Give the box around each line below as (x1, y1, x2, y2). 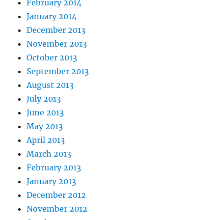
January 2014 (27, 11, 77, 22)
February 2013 (27, 163, 82, 173)
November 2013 (27, 39, 87, 49)
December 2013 (27, 25, 86, 35)
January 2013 (27, 176, 77, 187)
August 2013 (27, 80, 74, 90)
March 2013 (27, 149, 72, 159)
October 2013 (27, 53, 78, 63)
